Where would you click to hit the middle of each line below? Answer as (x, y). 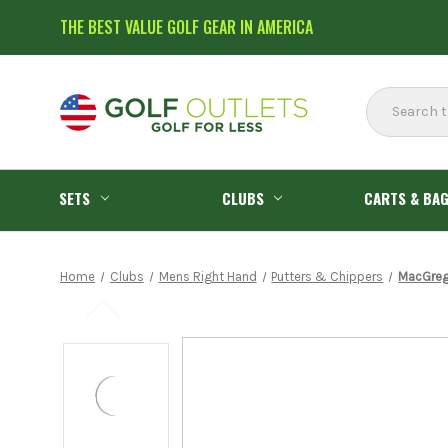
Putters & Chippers (327, 276)
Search (389, 97)
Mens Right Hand (207, 276)
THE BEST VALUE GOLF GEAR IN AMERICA (186, 27)
